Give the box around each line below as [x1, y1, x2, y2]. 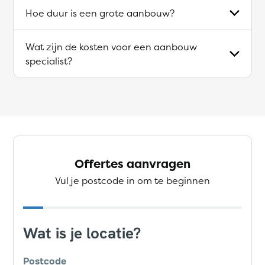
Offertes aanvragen [75, 155, 190, 172]
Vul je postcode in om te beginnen [55, 173, 210, 187]
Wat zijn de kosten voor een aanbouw [25, 40, 197, 53]
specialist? [25, 54, 72, 67]
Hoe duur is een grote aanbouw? [25, 6, 174, 20]
